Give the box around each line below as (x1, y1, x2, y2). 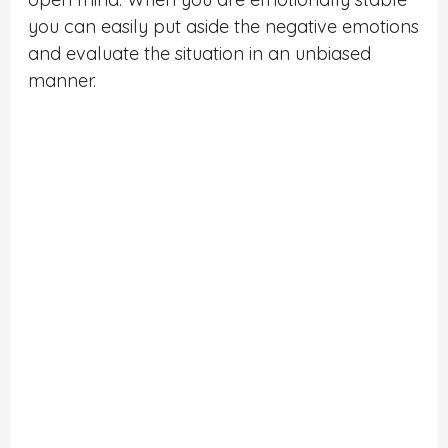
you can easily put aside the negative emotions (28, 14, 420, 38)
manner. (28, 68, 97, 92)
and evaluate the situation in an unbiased (28, 41, 372, 65)
